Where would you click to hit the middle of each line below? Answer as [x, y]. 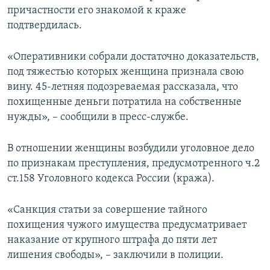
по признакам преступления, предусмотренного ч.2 [133, 163]
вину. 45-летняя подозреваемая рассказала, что [123, 87]
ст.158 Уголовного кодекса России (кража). [111, 178]
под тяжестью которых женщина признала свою [126, 72]
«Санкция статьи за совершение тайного [107, 210]
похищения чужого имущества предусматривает [127, 225]
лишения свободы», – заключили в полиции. [115, 255]
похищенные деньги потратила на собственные [124, 102]
